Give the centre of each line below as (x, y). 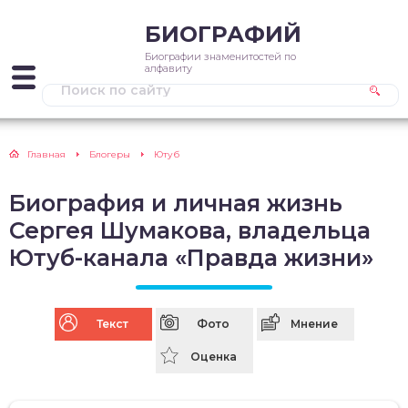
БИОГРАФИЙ (223, 34)
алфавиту (168, 68)
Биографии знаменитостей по (220, 56)
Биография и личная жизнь (176, 203)
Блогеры (110, 154)
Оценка (213, 357)
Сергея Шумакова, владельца (190, 230)
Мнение (314, 324)
